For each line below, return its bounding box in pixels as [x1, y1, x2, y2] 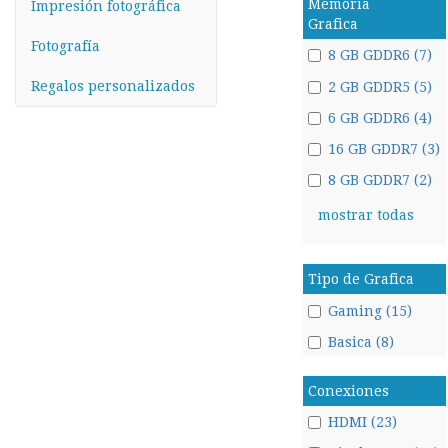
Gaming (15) [327, 302, 412, 319]
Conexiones [307, 382, 389, 399]
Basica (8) [327, 333, 394, 350]
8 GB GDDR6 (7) [327, 47, 432, 64]
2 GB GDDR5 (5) [327, 78, 432, 95]
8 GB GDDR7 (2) [327, 172, 432, 189]
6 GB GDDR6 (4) [327, 109, 432, 126]
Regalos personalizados [31, 78, 195, 94]
